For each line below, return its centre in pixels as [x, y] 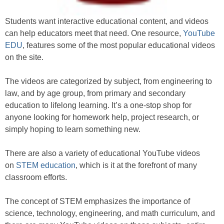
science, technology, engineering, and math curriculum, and [110, 213]
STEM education [46, 165]
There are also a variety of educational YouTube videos [102, 153]
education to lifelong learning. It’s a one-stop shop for [98, 105]
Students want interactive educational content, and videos [107, 21]
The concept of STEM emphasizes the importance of [97, 201]
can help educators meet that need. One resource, [94, 33]
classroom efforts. [36, 177]
